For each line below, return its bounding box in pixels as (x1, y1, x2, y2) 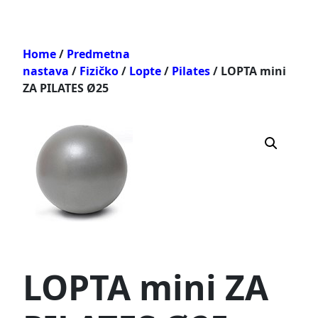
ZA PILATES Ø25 (23, 79, 109, 96)
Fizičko (79, 62, 119, 79)
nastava (23, 62, 69, 79)
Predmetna (67, 45, 130, 62)
